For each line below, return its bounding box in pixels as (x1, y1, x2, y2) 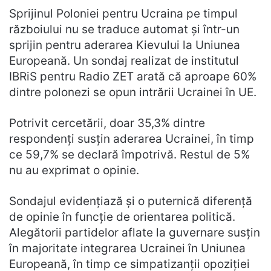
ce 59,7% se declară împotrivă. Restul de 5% (9, 148, 250, 162)
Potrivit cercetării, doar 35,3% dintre (9, 116, 205, 131)
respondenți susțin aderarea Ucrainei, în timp (9, 132, 254, 146)
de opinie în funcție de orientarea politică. (9, 210, 235, 224)
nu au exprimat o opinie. (9, 163, 139, 178)
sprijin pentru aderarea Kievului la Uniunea (9, 38, 240, 53)
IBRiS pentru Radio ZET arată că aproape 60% (9, 70, 256, 84)
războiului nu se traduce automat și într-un (9, 22, 240, 37)
